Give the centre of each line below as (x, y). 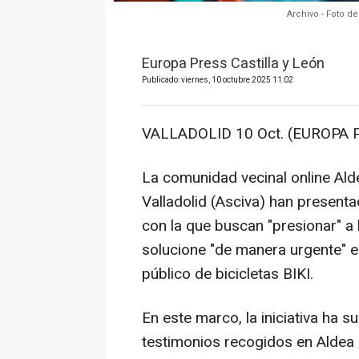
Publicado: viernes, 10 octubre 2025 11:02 (218, 80)
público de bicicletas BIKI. (228, 274)
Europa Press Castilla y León (233, 63)
